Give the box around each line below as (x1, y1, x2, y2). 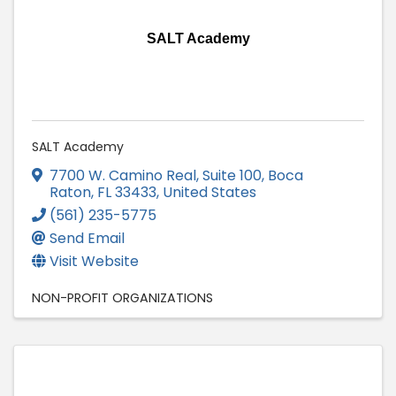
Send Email (49, 227, 125, 248)
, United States (156, 181, 256, 202)
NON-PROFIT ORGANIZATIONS (32, 288, 213, 307)
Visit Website (49, 250, 139, 271)
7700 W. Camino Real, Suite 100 (49, 164, 262, 186)
